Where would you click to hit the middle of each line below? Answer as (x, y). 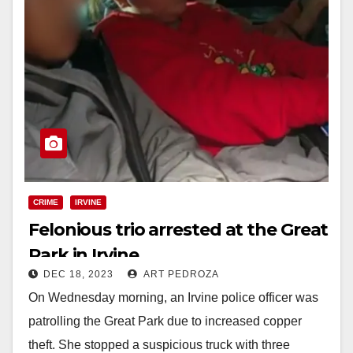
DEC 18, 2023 (78, 274)
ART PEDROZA (180, 274)
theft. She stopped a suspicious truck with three (159, 344)
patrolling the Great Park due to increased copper (165, 321)
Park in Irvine (84, 255)
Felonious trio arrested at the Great (178, 229)
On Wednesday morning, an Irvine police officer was (173, 297)
